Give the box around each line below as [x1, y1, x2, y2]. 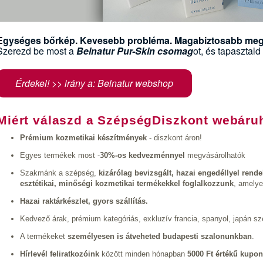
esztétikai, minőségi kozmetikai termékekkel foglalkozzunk [20, 179, 234, 188]
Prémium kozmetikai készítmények [20, 133, 147, 143]
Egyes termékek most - [20, 151, 100, 160]
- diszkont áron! [147, 133, 202, 143]
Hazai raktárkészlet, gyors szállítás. [20, 197, 148, 206]
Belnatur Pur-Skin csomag [76, 43, 193, 58]
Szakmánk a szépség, [20, 168, 99, 178]
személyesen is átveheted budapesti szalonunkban [68, 232, 252, 241]
